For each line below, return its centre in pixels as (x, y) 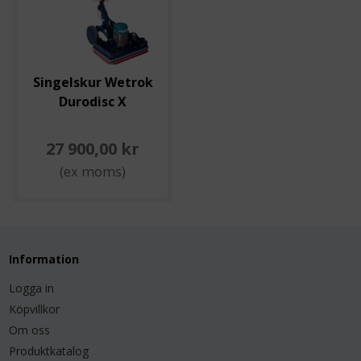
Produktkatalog (49, 351)
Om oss (30, 330)
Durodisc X (93, 102)
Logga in (32, 288)
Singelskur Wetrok (93, 82)
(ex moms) (93, 171)
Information (44, 259)
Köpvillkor (35, 309)
